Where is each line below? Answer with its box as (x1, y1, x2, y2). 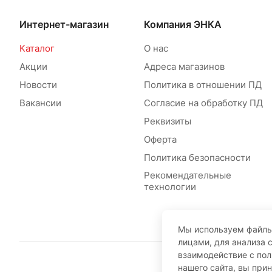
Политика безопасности (143, 152, 251, 164)
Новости (19, 79, 57, 91)
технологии (143, 181, 196, 193)
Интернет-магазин (19, 18, 109, 31)
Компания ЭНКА (143, 18, 222, 31)
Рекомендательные (143, 169, 231, 182)
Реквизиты (143, 115, 191, 127)
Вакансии (19, 97, 61, 109)
